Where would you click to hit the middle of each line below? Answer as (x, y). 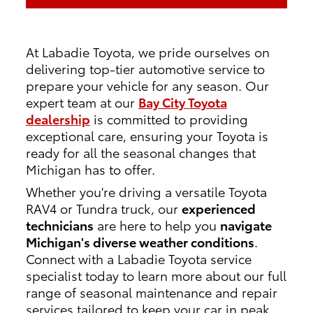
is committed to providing (169, 118)
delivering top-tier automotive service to (145, 68)
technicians (59, 224)
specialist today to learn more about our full (156, 275)
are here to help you (156, 224)
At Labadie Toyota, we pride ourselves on (147, 51)
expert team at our (82, 101)
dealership (58, 118)
